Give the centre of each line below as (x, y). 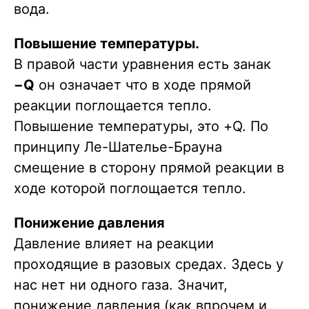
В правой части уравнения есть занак (142, 64)
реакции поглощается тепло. (115, 106)
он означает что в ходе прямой (143, 85)
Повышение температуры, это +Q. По (141, 127)
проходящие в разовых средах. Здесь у (149, 265)
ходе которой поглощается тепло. (130, 189)
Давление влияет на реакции (114, 244)
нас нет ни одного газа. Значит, (121, 285)
